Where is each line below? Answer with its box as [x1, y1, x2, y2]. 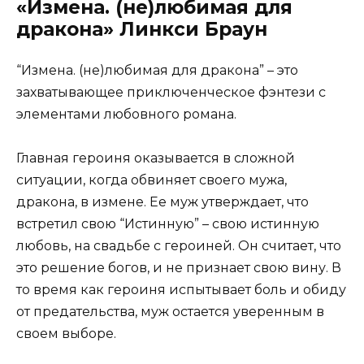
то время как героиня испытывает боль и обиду [16, 282, 346, 298]
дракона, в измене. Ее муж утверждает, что [16, 194, 309, 210]
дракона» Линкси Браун [16, 18, 267, 41]
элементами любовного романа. [16, 106, 236, 123]
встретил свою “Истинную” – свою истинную [16, 216, 319, 232]
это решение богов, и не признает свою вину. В [16, 260, 341, 276]
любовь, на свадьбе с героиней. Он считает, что [16, 238, 341, 254]
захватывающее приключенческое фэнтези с [16, 84, 326, 101]
